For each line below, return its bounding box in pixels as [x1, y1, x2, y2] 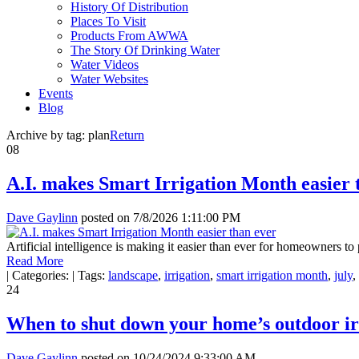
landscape [108, 268, 158, 282]
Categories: [9, 268, 72, 282]
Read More [6, 253, 63, 268]
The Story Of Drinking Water [71, 43, 220, 57]
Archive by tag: [6, 128, 88, 142]
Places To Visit [71, 14, 146, 28]
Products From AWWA [71, 29, 188, 42]
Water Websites [71, 72, 148, 86]
